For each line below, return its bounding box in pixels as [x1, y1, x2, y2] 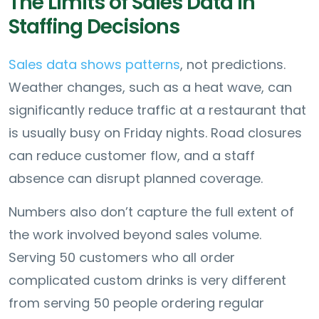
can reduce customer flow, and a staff [9, 146, 255, 164]
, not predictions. [180, 55, 286, 73]
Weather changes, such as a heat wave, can [9, 78, 292, 96]
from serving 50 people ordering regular [9, 293, 264, 312]
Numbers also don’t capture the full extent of [9, 202, 294, 221]
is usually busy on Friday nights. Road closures [9, 123, 302, 142]
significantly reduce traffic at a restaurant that [9, 100, 306, 119]
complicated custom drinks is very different [9, 271, 286, 289]
